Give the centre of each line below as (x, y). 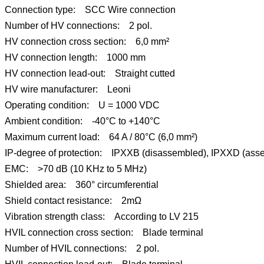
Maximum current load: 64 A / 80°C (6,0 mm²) (101, 137)
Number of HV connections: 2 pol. (78, 26)
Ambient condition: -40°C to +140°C (82, 121)
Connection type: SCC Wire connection (90, 10)
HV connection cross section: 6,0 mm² (87, 42)
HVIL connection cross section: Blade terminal (104, 233)
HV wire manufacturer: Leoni (68, 90)
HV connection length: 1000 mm (75, 58)
